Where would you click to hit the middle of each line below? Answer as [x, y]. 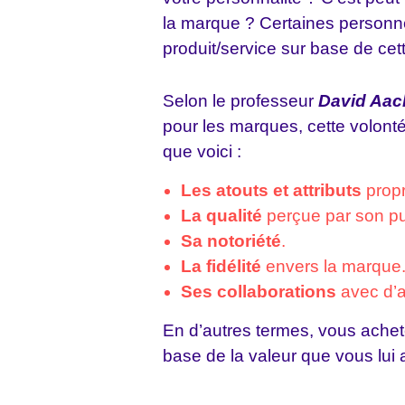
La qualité [221, 216]
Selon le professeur [240, 101]
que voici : [202, 151]
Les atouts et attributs [271, 190]
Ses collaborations [259, 292]
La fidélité [221, 266]
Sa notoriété [231, 241]
